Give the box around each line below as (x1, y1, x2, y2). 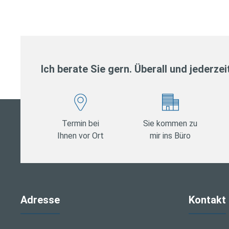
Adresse (20, 194, 60, 207)
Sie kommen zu (143, 118, 198, 128)
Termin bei (62, 118, 100, 128)
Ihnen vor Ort (57, 130, 104, 141)
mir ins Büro (150, 130, 191, 141)
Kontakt (188, 194, 226, 207)
